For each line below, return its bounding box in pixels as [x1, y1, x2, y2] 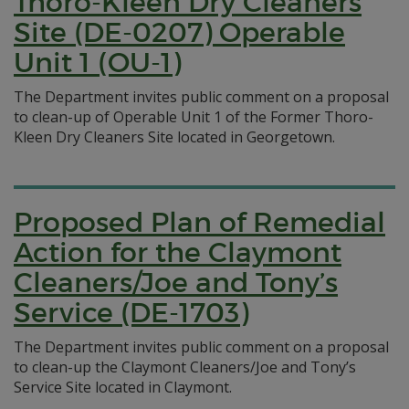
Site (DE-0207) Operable [14, 16, 345, 49]
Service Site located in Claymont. [14, 377, 232, 397]
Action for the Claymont [14, 236, 341, 269]
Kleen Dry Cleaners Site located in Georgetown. [14, 127, 335, 147]
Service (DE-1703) [14, 296, 248, 330]
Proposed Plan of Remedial [14, 205, 385, 239]
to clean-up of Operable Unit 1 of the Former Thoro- [14, 107, 373, 127]
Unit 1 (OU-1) [14, 46, 181, 79]
